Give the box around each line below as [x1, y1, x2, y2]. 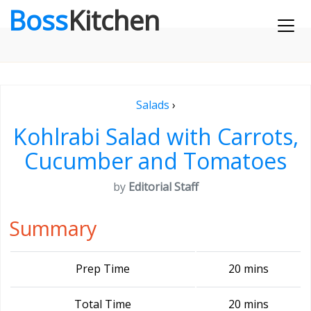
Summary [9, 215, 96, 242]
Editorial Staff [128, 179, 199, 194]
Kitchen [68, 2, 160, 38]
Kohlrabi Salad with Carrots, [12, 121, 299, 151]
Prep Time [76, 261, 130, 276]
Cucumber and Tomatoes [24, 146, 287, 176]
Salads [135, 97, 169, 112]
